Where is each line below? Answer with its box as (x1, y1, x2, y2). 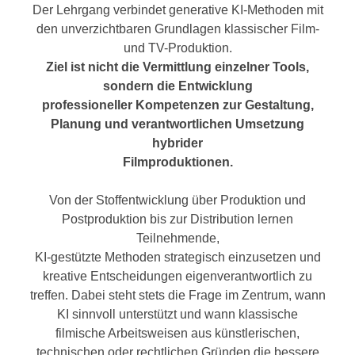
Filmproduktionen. (122, 155, 233, 169)
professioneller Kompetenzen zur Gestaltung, (41, 98, 314, 112)
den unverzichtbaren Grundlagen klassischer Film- (36, 22, 319, 36)
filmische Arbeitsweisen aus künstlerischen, (55, 326, 300, 340)
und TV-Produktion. (123, 41, 232, 55)
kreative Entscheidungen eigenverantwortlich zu (43, 269, 312, 283)
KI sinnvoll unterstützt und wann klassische (57, 307, 298, 321)
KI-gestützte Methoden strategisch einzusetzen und (34, 250, 321, 264)
